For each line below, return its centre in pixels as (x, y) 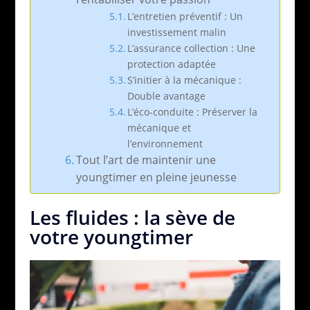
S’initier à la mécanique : (185, 80)
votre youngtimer (111, 236)
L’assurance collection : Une (192, 48)
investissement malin (177, 32)
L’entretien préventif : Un (185, 16)
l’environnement (165, 143)
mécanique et (159, 127)
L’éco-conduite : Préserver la (193, 111)
